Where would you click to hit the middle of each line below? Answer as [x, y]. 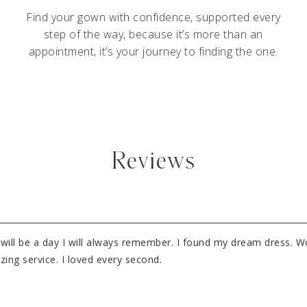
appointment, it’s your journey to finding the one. [153, 51]
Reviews [153, 161]
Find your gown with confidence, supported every [153, 17]
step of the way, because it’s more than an [153, 34]
